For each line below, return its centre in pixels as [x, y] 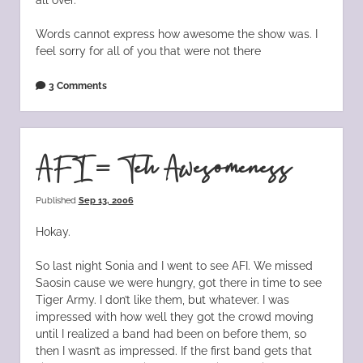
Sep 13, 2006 [106, 200]
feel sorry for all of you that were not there [148, 51]
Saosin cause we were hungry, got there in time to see [178, 282]
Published [57, 200]
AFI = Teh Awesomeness [163, 169]
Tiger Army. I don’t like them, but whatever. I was [162, 299]
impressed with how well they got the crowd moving [174, 316]
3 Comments [77, 85]
